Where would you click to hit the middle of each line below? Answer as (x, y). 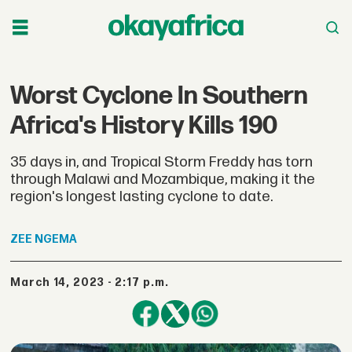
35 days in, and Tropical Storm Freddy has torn (162, 162)
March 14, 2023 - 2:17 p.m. (95, 282)
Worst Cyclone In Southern (159, 96)
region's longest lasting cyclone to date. (142, 196)
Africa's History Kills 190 (144, 126)
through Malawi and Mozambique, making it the (163, 179)
